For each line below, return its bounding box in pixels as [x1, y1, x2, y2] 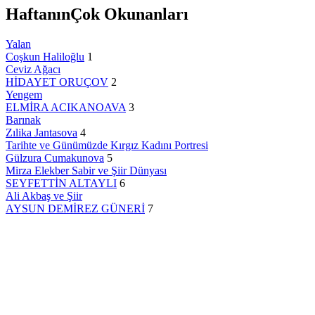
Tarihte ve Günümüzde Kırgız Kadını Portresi [6, 139, 208, 152]
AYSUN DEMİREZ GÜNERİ [6, 202, 145, 215]
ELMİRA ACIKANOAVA [6, 101, 126, 114]
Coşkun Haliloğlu [6, 51, 84, 63]
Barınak [6, 114, 41, 127]
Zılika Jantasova [6, 127, 77, 139]
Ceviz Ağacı [6, 63, 60, 76]
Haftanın [6, 5, 70, 24]
